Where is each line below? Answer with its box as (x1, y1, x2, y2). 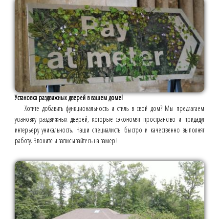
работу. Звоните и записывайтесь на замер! (15, 135, 117, 145)
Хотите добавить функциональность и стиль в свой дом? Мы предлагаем (24, 103, 204, 113)
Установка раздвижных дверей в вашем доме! (15, 92, 123, 102)
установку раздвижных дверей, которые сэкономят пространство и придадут (15, 114, 204, 124)
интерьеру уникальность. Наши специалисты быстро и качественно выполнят (15, 125, 204, 134)
